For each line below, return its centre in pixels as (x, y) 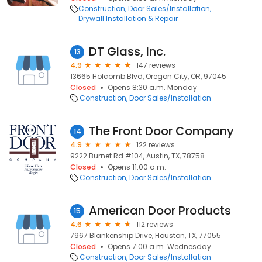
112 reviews (155, 224)
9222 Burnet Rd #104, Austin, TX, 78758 (137, 156)
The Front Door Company (161, 131)
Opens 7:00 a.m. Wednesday (159, 247)
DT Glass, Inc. (127, 51)
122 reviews (156, 145)
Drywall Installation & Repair (128, 18)
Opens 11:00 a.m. (137, 167)
